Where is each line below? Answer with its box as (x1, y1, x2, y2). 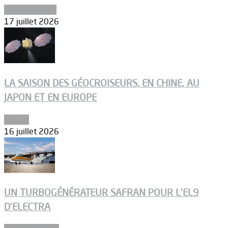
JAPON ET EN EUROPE (4, 91, 97, 103)
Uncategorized (4, 5, 56, 15)
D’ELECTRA (4, 201, 50, 213)
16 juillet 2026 (4, 126, 59, 136)
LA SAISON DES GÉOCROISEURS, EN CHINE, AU (4, 76, 199, 89)
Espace (4, 114, 29, 125)
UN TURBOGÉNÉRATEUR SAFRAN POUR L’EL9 (4, 186, 199, 199)
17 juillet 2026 (4, 16, 59, 27)
